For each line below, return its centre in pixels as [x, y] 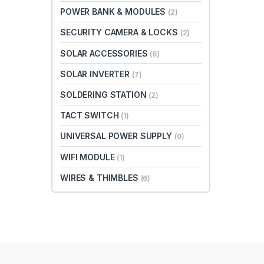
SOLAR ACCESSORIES [105, 53]
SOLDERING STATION [105, 94]
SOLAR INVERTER [96, 74]
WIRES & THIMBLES [100, 177]
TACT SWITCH [91, 115]
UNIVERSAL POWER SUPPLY [117, 136]
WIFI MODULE [89, 157]
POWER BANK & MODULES [114, 12]
